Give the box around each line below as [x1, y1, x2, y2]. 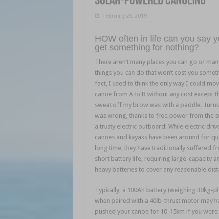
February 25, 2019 [103, 13, 147, 20]
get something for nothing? [94, 43, 199, 53]
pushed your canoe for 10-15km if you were [94, 208, 218, 216]
